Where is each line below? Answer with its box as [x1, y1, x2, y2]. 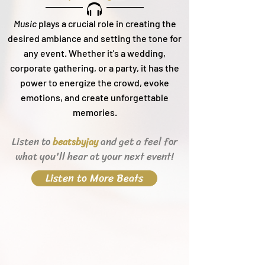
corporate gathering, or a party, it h [10, 62, 154, 73]
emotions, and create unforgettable [21, 92, 169, 103]
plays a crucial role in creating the [36, 18, 176, 29]
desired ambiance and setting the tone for [8, 33, 182, 44]
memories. [72, 106, 117, 118]
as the [154, 62, 179, 73]
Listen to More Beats [46, 169, 143, 188]
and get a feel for [98, 132, 177, 150]
